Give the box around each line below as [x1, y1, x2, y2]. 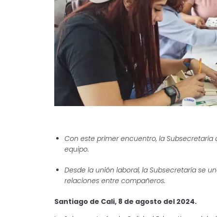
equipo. [64, 144, 89, 154]
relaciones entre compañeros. [64, 175, 166, 186]
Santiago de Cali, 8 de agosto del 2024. [54, 196, 197, 206]
